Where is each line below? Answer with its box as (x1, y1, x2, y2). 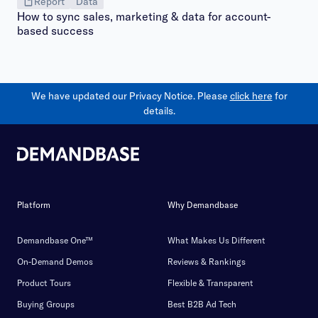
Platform (17, 199, 50, 210)
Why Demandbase (168, 199, 238, 210)
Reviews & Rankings (168, 256, 246, 267)
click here (229, 89, 273, 102)
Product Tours (17, 278, 71, 288)
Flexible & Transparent (168, 278, 253, 288)
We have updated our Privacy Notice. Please (31, 89, 230, 102)
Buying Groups (17, 299, 75, 309)
